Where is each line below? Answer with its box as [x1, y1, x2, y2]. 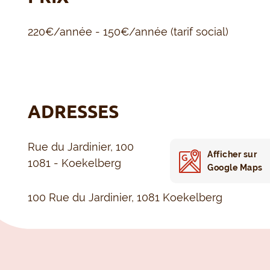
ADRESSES [28, 101, 119, 122]
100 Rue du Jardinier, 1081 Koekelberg [28, 191, 223, 204]
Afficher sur [207, 149, 257, 160]
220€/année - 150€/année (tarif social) [28, 25, 229, 39]
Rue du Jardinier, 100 [28, 140, 134, 154]
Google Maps [207, 163, 263, 173]
